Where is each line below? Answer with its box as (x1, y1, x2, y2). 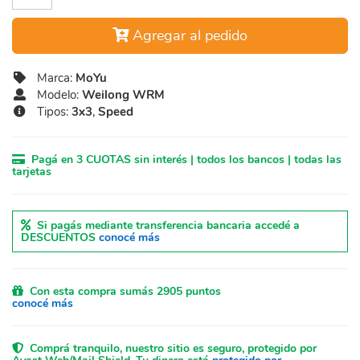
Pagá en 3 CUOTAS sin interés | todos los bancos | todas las (25, 152, 342, 167)
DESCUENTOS (21, 230, 99, 245)
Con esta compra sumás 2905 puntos (23, 284, 221, 299)
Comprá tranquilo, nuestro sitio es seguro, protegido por (23, 341, 317, 356)
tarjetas (12, 164, 51, 179)
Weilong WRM (81, 87, 165, 103)
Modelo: (27, 87, 82, 103)
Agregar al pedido (129, 26, 247, 45)
